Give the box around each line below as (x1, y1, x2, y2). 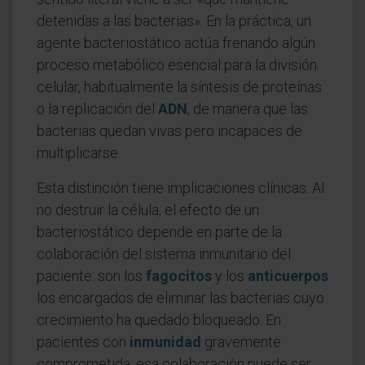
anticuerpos (248, 267, 328, 284)
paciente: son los (37, 267, 146, 284)
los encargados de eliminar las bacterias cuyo (37, 289, 324, 306)
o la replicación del (37, 100, 158, 117)
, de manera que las (187, 100, 308, 117)
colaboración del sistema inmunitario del (37, 245, 291, 262)
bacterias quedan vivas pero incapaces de (37, 122, 302, 139)
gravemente (201, 333, 281, 350)
